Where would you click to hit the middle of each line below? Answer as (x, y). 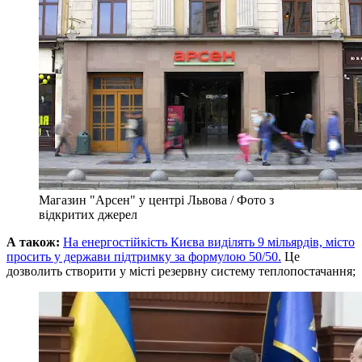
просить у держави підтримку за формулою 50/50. (144, 256)
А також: (35, 242)
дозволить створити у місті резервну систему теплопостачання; (181, 271)
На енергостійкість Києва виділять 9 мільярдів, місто (209, 242)
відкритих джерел (88, 214)
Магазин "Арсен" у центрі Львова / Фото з (156, 200)
